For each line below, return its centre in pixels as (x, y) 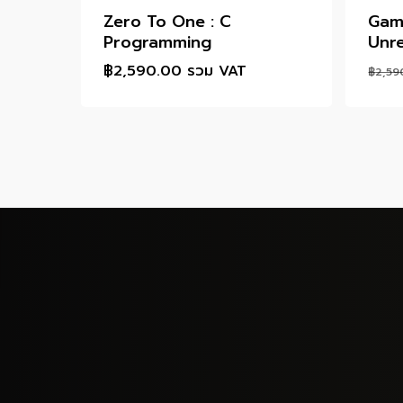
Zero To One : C (167, 21)
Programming (157, 42)
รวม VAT (217, 71)
